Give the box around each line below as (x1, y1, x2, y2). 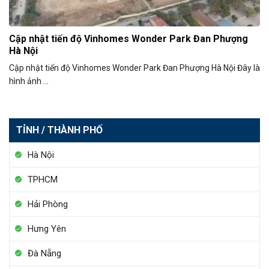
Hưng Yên (28, 223, 66, 234)
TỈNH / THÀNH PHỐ (16, 124, 103, 136)
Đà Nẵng (28, 247, 61, 259)
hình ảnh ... (9, 76, 49, 86)
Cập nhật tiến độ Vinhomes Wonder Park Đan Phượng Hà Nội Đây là (9, 63, 260, 73)
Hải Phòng (28, 198, 68, 210)
